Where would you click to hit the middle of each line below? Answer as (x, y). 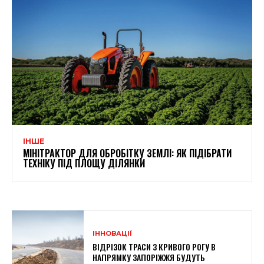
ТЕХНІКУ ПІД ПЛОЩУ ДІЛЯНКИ (84, 163)
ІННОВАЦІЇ (113, 233)
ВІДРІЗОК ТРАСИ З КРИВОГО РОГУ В (154, 246)
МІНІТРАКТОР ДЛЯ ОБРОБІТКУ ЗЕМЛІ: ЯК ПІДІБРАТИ (127, 153)
